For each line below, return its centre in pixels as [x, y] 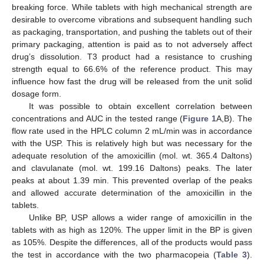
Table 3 [232, 255]
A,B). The [235, 119]
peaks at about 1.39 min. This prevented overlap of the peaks [132, 181]
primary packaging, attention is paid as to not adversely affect [132, 44]
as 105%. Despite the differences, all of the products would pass [132, 242]
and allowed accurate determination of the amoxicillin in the [132, 193]
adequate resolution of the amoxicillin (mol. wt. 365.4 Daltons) [132, 156]
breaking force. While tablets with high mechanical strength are [132, 7]
